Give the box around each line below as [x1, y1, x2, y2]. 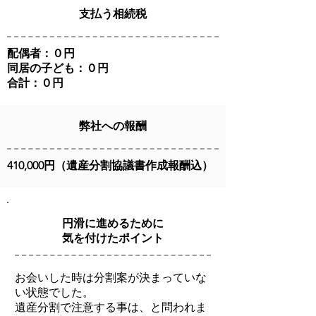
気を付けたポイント [62, 231, 164, 245]
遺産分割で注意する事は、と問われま [15, 300, 207, 314]
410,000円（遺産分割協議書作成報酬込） [7, 159, 213, 172]
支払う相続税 [79, 7, 147, 20]
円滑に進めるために [62, 217, 164, 230]
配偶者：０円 [7, 47, 75, 60]
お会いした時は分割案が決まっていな [15, 271, 207, 284]
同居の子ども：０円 [7, 61, 109, 75]
